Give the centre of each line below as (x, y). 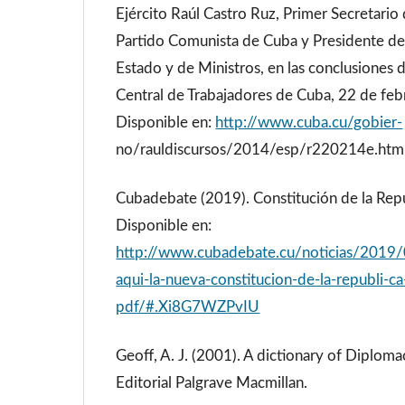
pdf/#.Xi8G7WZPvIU (188, 307)
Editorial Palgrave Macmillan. (212, 383)
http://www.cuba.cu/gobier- (309, 122)
